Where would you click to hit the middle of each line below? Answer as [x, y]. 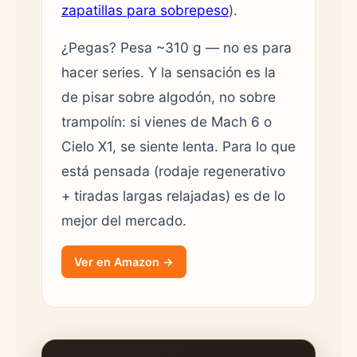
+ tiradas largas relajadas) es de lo [173, 195]
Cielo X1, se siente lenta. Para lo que [178, 146]
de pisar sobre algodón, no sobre [169, 96]
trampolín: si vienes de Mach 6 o [167, 121]
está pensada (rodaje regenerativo [173, 171]
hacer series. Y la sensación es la [169, 72]
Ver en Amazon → [124, 261]
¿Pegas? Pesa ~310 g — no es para [177, 47]
